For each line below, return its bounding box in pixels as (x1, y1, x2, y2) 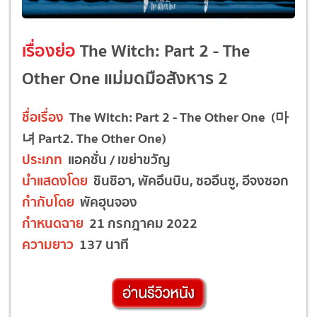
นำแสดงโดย (22, 169, 88, 191)
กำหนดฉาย (22, 212, 83, 234)
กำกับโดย (22, 190, 77, 212)
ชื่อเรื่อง (22, 105, 64, 127)
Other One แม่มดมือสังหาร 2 (22, 64, 228, 92)
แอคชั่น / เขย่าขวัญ (62, 148, 171, 170)
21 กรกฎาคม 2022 (83, 212, 197, 234)
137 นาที (74, 233, 129, 255)
